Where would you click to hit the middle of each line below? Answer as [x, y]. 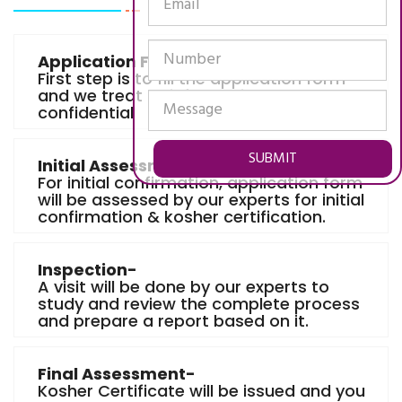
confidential [86, 113]
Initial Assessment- [120, 166]
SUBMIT [273, 158]
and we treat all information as [163, 96]
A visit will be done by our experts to [184, 287]
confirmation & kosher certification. [182, 217]
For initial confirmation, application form [200, 183]
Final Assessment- [117, 374]
